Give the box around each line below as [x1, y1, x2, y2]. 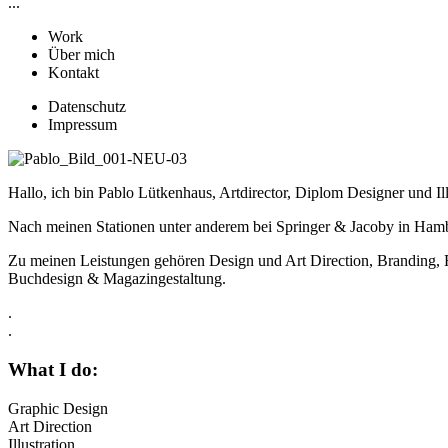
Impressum [48, 116, 117, 134]
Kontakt [48, 64, 99, 82]
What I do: [8, 359, 98, 381]
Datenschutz [48, 98, 126, 116]
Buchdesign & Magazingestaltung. [8, 270, 226, 288]
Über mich [48, 46, 115, 64]
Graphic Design [8, 399, 108, 417]
